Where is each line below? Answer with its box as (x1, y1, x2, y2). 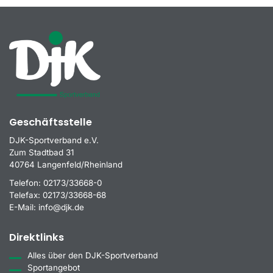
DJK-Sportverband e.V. (9, 135, 99, 145)
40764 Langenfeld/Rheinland (9, 159, 122, 169)
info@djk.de (38, 202, 84, 212)
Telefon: (9, 177, 43, 188)
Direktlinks (9, 230, 64, 244)
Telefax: (9, 190, 43, 200)
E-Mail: (9, 202, 38, 212)
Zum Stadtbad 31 (9, 147, 74, 157)
